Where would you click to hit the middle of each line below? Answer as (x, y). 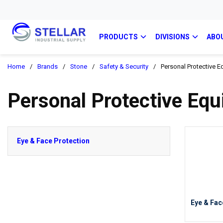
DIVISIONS (172, 37)
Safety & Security (124, 66)
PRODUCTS (119, 37)
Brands (48, 66)
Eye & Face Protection (53, 141)
